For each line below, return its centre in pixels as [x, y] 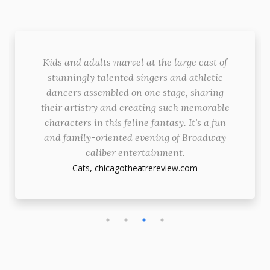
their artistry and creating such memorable [135, 107]
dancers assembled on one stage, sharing [135, 92]
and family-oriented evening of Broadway [135, 137]
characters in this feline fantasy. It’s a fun [135, 122]
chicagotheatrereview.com [146, 168]
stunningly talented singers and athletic [135, 77]
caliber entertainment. [135, 152]
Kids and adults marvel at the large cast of [135, 62]
